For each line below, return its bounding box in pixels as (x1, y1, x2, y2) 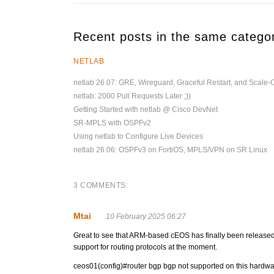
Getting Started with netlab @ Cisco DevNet (73, 105, 218, 114)
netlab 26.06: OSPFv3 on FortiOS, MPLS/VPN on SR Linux (73, 146, 267, 154)
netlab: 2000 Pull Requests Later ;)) (73, 92, 191, 100)
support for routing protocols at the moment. (73, 243, 217, 251)
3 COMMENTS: (73, 181, 128, 190)
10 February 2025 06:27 (106, 212, 186, 221)
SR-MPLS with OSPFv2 (73, 119, 151, 127)
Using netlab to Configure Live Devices (73, 132, 203, 141)
